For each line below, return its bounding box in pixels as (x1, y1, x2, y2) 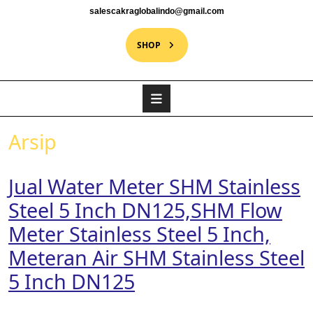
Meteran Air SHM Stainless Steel (8, 243, 305, 271)
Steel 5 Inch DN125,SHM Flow (8, 196, 282, 224)
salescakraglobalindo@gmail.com (89, 6, 224, 16)
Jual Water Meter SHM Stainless (8, 172, 300, 200)
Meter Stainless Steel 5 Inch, (8, 219, 270, 247)
